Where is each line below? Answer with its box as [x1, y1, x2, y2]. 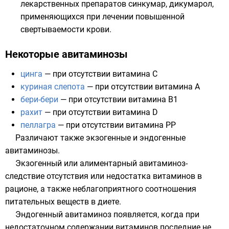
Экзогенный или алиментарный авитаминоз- [15, 158, 188, 168]
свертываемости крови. [20, 25, 111, 34]
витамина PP [126, 120, 176, 130]
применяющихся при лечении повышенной [20, 12, 185, 21]
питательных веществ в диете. [5, 197, 121, 207]
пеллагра [20, 120, 56, 130]
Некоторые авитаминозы [5, 48, 128, 60]
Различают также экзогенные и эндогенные [15, 133, 186, 143]
